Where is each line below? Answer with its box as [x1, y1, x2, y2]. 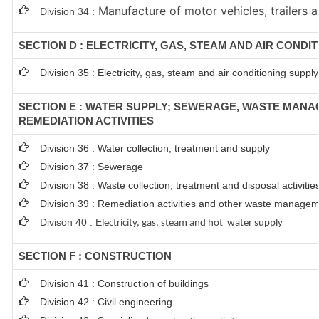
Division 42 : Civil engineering [40, 296, 172, 308]
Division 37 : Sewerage [40, 161, 143, 172]
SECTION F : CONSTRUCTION [19, 250, 172, 262]
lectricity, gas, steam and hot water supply [102, 218, 283, 229]
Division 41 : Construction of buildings [40, 278, 209, 289]
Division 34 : [40, 6, 95, 17]
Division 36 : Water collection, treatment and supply [40, 142, 270, 154]
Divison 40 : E [40, 216, 102, 228]
